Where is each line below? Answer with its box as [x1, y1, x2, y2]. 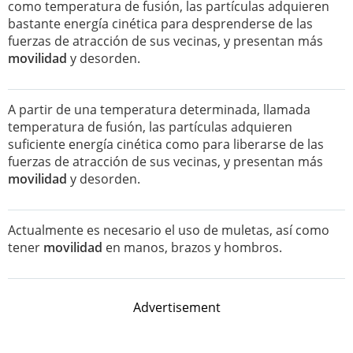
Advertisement [132, 299, 221, 316]
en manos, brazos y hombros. [102, 239, 282, 256]
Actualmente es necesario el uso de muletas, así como [8, 221, 329, 239]
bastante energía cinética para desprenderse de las [8, 15, 313, 32]
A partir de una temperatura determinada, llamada [8, 101, 310, 118]
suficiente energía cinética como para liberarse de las [8, 136, 324, 153]
